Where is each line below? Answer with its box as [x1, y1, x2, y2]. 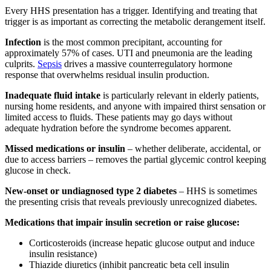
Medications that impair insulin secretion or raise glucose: [5, 217, 240, 227]
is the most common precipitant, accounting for [41, 36, 222, 47]
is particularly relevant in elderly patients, [100, 90, 259, 100]
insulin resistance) [29, 248, 97, 259]
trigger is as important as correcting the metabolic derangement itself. [5, 16, 266, 27]
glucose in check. [5, 165, 71, 175]
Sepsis [38, 58, 62, 69]
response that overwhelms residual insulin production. [5, 69, 209, 80]
